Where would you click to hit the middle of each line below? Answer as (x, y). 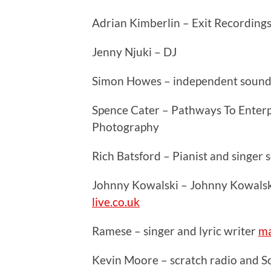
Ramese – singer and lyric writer (175, 231)
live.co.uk (116, 202)
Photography (126, 127)
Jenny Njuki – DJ (134, 52)
